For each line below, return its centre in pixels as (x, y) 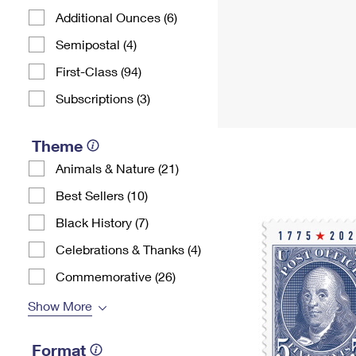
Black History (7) (102, 222)
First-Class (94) (99, 71)
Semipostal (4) (96, 44)
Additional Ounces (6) (116, 17)
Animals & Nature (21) (117, 168)
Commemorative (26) (116, 276)
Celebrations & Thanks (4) (128, 249)
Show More (60, 306)
